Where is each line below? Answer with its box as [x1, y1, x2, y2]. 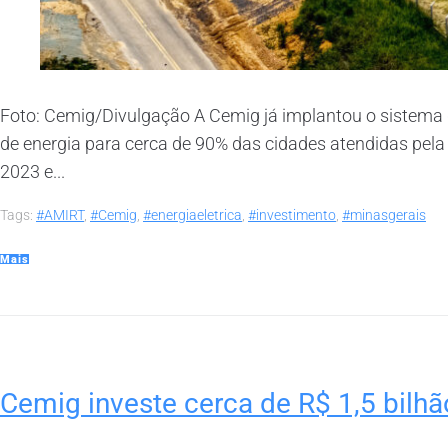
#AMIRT [36, 206, 84, 223]
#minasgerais [342, 206, 426, 223]
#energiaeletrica [143, 206, 242, 223]
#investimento [248, 206, 336, 223]
